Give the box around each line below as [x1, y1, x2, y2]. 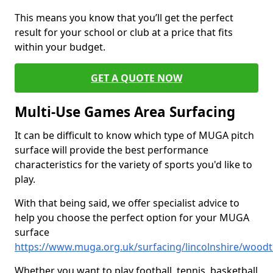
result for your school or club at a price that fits [15, 26, 233, 39]
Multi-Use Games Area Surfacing [15, 102, 235, 121]
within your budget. [15, 40, 105, 54]
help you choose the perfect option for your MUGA [15, 211, 249, 224]
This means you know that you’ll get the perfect [15, 11, 233, 24]
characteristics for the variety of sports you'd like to [15, 158, 252, 171]
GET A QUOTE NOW [91, 71, 182, 85]
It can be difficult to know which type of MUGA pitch [15, 129, 254, 142]
